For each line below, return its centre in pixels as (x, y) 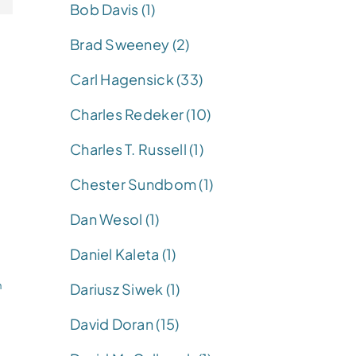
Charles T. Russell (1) (137, 149)
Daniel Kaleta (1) (123, 253)
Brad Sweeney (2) (130, 44)
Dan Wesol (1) (115, 219)
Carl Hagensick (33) (137, 79)
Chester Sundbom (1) (142, 184)
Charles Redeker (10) (141, 114)
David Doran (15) (125, 323)
